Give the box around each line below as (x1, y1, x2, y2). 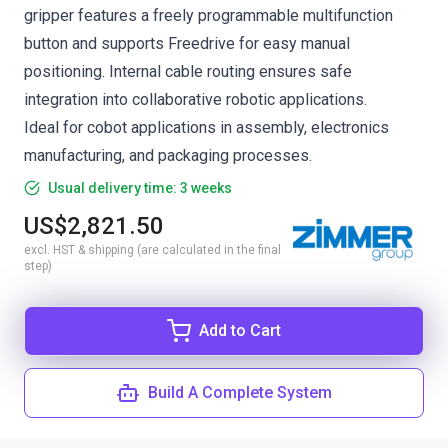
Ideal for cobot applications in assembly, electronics (24, 118, 389, 137)
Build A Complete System (148, 383, 332, 402)
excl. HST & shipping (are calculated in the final (24, 243, 281, 257)
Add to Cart (199, 321, 281, 340)
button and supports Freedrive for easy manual (24, 34, 350, 53)
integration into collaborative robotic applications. (24, 90, 367, 109)
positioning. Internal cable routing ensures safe (24, 62, 352, 81)
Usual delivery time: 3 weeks (48, 180, 232, 196)
